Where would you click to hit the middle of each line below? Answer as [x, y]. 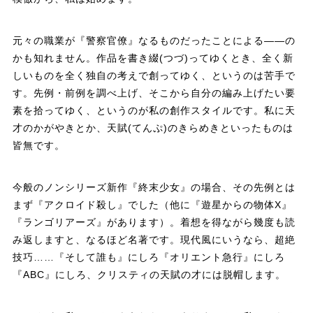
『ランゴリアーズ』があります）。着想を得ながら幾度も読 [154, 222]
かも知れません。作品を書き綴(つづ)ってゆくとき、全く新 [153, 58]
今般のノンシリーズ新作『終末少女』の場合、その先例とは [154, 187]
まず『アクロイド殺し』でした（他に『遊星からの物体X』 [152, 204]
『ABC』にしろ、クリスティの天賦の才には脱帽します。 [149, 274]
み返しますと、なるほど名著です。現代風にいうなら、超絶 [154, 239]
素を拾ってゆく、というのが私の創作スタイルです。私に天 [154, 110]
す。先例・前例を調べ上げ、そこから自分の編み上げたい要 [154, 93]
